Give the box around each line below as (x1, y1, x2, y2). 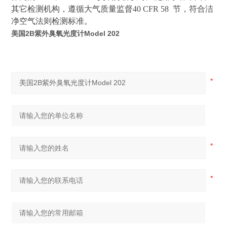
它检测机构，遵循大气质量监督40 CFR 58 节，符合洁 (19, 5, 214, 13)
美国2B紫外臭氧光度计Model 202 (11, 29, 120, 37)
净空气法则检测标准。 (11, 17, 93, 25)
